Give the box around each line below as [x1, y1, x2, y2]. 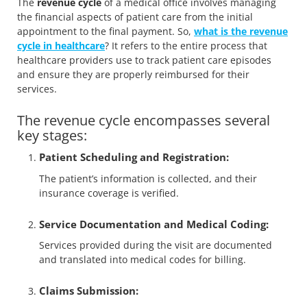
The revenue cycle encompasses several [17, 111, 270, 130]
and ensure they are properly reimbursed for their [17, 68, 249, 82]
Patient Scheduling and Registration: [39, 150, 229, 164]
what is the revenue [194, 25, 288, 38]
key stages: [17, 126, 87, 145]
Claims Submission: [39, 283, 138, 297]
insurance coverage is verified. [39, 186, 179, 199]
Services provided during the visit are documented [39, 238, 272, 251]
